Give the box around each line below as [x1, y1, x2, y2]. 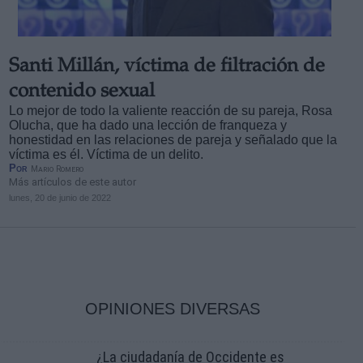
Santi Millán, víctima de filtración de [8, 58, 325, 77]
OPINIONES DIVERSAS [84, 299, 260, 318]
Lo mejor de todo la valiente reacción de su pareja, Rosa [8, 104, 332, 117]
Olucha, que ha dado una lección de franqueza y [8, 118, 287, 132]
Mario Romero [30, 164, 83, 174]
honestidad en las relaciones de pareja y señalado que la [8, 133, 337, 147]
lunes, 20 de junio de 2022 [8, 193, 111, 203]
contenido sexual [8, 83, 155, 102]
